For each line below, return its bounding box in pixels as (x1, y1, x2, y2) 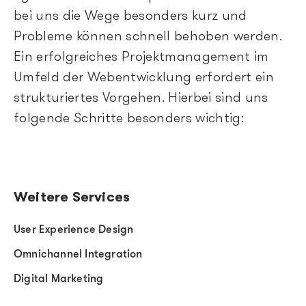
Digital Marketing (14, 270, 104, 286)
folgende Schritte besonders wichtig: (14, 111, 248, 126)
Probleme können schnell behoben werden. (14, 29, 282, 44)
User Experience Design (14, 221, 134, 237)
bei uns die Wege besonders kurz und (14, 9, 247, 23)
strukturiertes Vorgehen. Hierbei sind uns (14, 91, 268, 105)
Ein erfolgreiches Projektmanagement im (14, 50, 269, 64)
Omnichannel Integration (14, 245, 143, 262)
